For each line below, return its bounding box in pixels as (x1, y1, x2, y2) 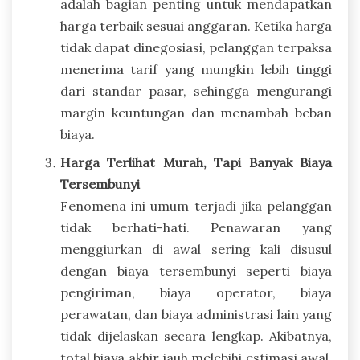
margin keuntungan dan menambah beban (60, 104, 332, 121)
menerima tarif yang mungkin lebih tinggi (60, 60, 332, 77)
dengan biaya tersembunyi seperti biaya (60, 262, 332, 279)
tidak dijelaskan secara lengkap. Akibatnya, (60, 327, 332, 344)
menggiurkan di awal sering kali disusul (60, 240, 332, 257)
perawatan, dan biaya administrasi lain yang (60, 305, 332, 322)
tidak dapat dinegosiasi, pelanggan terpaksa (60, 39, 332, 55)
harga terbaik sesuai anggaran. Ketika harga (60, 17, 332, 34)
